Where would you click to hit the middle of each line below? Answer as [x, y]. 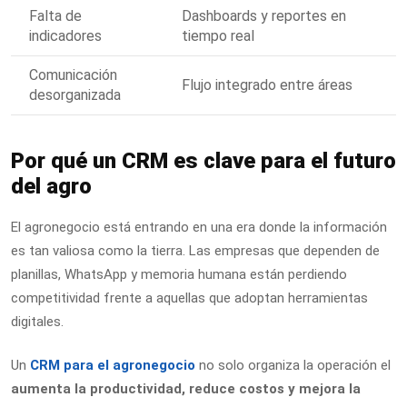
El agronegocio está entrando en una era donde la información [199, 227]
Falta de [55, 15]
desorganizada [75, 94]
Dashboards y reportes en [264, 15]
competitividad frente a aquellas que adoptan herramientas [189, 298]
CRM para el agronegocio [113, 366]
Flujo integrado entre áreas [267, 84]
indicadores [65, 35]
